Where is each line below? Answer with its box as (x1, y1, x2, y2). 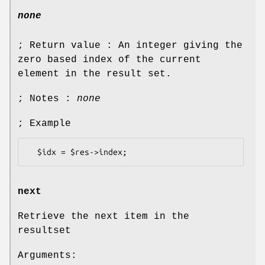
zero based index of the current (18, 54, 201, 65)
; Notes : (18, 93, 77, 104)
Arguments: (18, 250, 77, 261)
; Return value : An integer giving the (18, 40, 243, 51)
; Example (18, 118, 71, 129)
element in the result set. (18, 68, 172, 79)
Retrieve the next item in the (18, 211, 189, 222)
